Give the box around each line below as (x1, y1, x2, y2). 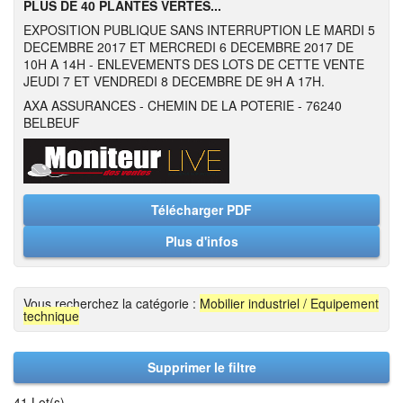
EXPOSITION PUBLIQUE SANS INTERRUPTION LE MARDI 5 (23, 21, 375, 39)
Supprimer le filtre (147, 358, 256, 376)
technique (23, 307, 79, 325)
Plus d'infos (165, 232, 238, 250)
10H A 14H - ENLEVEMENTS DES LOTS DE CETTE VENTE (23, 55, 364, 73)
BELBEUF (23, 113, 80, 131)
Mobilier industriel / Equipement (200, 294, 379, 312)
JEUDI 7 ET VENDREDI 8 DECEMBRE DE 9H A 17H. (23, 72, 325, 90)
